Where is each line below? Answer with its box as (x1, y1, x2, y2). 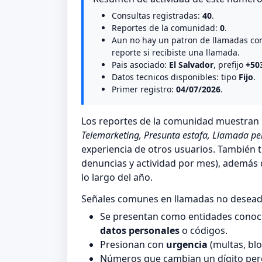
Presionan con (100, 238, 166, 251)
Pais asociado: (112, 59, 169, 71)
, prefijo (213, 59, 246, 71)
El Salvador (169, 59, 213, 71)
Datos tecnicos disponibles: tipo (112, 71, 239, 83)
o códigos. (180, 224, 227, 237)
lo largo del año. (81, 171, 153, 184)
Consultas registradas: (112, 10, 202, 22)
